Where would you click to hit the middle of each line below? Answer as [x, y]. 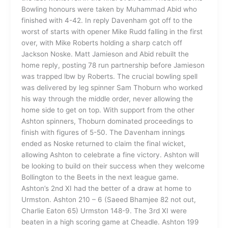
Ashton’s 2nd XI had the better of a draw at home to [106, 188]
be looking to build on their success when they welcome [113, 166]
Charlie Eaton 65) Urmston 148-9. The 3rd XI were [104, 210]
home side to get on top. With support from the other [108, 110]
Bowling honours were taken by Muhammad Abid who [109, 9]
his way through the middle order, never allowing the [107, 98]
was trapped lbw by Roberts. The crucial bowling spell [109, 76]
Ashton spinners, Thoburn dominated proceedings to [107, 121]
